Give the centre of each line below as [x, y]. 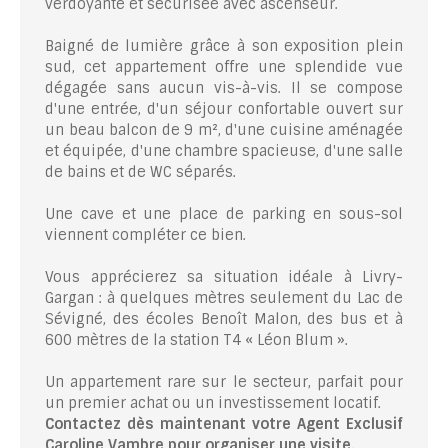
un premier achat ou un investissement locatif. [213, 403]
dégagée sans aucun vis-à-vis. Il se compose [224, 88]
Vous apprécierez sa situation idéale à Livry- [224, 277]
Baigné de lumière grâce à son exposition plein [224, 46]
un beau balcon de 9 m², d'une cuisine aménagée [224, 130]
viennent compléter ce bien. [145, 235]
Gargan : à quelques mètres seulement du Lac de [224, 298]
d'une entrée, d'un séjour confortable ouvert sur [224, 109]
